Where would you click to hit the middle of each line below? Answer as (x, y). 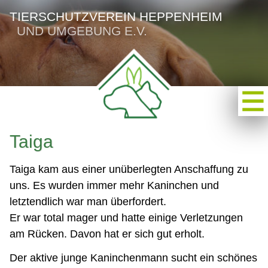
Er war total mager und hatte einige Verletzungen (126, 218)
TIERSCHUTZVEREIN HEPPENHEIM (116, 16)
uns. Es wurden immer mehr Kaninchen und (114, 185)
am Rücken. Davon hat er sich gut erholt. (107, 234)
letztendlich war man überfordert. (88, 202)
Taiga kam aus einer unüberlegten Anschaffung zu (129, 169)
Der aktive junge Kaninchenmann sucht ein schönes (133, 258)
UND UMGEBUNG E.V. (78, 31)
